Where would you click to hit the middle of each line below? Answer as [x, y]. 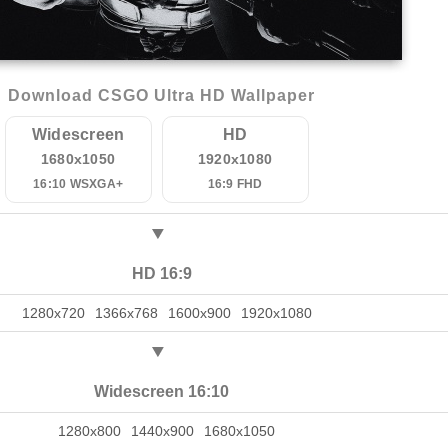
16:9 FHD [235, 184]
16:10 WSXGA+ [78, 184]
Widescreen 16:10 [161, 391]
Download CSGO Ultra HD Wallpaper [161, 95]
